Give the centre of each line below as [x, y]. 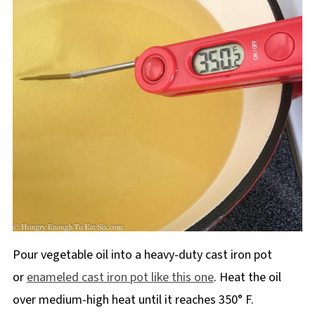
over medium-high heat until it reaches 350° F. [133, 300]
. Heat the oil [247, 277]
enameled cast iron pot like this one [120, 277]
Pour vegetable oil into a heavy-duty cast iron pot [142, 255]
